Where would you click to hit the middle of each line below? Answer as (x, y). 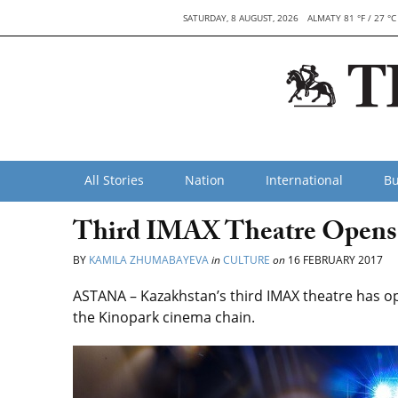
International (304, 180)
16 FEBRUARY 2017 (334, 260)
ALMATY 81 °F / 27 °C (351, 18)
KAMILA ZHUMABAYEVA (150, 260)
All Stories (114, 180)
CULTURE (247, 260)
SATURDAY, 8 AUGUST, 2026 (240, 18)
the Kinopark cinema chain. (164, 317)
